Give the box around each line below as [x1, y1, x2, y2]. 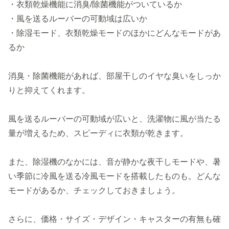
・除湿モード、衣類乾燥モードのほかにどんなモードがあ [8, 29, 221, 38]
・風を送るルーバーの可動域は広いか [8, 14, 147, 24]
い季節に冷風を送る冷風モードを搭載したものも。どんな [8, 172, 221, 181]
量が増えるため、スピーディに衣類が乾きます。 [8, 129, 188, 138]
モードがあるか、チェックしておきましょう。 [8, 186, 180, 195]
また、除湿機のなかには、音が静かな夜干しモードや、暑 [8, 157, 221, 167]
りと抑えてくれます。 [8, 86, 90, 95]
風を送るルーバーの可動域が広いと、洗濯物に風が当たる [8, 114, 221, 124]
